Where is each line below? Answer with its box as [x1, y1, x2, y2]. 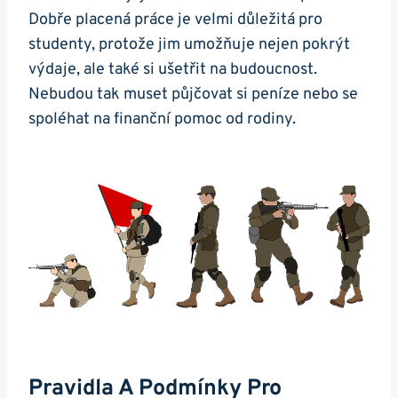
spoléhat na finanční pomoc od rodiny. [28, 108, 296, 130]
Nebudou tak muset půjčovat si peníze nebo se [28, 84, 358, 105]
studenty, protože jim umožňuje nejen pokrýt [28, 34, 350, 55]
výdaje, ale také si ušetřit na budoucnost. [28, 59, 317, 80]
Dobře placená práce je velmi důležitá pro [28, 9, 322, 30]
